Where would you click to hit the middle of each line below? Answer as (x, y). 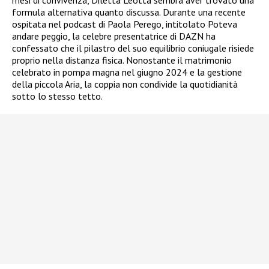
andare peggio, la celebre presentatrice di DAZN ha (114, 36)
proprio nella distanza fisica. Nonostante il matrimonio (122, 60)
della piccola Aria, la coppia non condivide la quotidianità (125, 84)
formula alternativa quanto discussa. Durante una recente (129, 12)
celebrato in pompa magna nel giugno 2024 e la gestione (127, 72)
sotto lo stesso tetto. (57, 96)
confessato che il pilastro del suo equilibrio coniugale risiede (133, 48)
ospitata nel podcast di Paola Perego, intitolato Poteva (125, 24)
